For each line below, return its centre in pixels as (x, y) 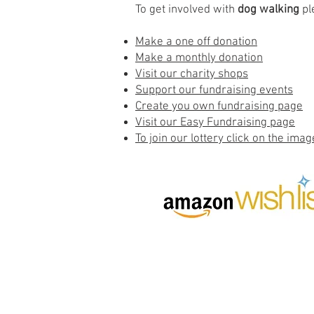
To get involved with (186, 10)
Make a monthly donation (199, 58)
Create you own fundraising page (219, 107)
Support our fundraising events (214, 90)
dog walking (268, 10)
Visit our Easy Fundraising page (215, 123)
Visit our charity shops (192, 74)
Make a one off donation (196, 42)
